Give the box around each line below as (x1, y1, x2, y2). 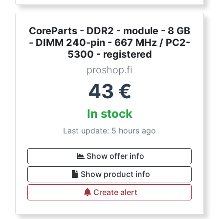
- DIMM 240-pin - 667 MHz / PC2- (29, 37, 190, 48)
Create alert (93, 187, 137, 197)
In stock (87, 107, 132, 121)
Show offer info (87, 151, 144, 161)
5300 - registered (67, 48, 152, 60)
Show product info (81, 169, 150, 179)
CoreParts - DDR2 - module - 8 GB (29, 25, 190, 37)
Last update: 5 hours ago (63, 126, 156, 135)
